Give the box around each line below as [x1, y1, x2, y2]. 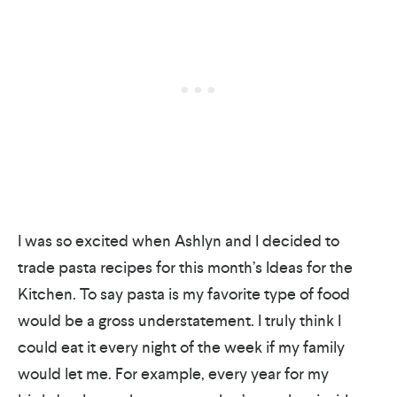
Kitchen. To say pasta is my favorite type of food [18, 284, 350, 304]
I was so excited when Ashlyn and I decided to [18, 230, 339, 251]
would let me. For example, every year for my [18, 363, 329, 384]
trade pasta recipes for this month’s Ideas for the [18, 257, 353, 277]
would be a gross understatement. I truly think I [18, 310, 341, 331]
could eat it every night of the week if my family [18, 337, 345, 357]
